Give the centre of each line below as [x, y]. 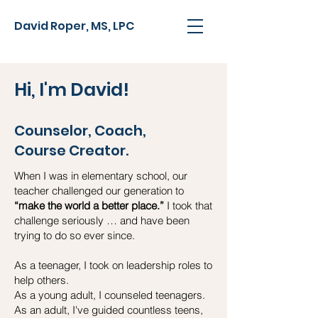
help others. [42, 280]
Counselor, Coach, [80, 131]
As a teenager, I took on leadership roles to [113, 265]
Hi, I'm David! [72, 90]
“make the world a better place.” [89, 205]
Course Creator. [71, 150]
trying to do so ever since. [75, 235]
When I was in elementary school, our [101, 176]
